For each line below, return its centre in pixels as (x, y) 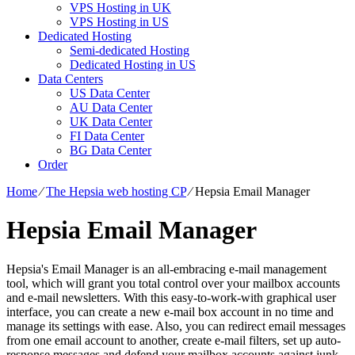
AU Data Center (111, 107)
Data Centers (71, 78)
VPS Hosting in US (119, 21)
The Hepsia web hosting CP (116, 191)
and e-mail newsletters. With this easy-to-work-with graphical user (171, 297)
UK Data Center (111, 121)
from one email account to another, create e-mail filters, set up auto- (174, 340)
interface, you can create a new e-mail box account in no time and (170, 311)
